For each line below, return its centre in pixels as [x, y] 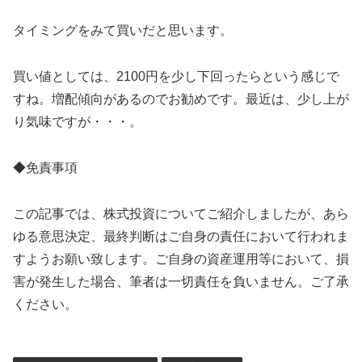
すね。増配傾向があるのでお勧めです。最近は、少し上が [181, 99]
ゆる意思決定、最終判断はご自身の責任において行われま [181, 236]
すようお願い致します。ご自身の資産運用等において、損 [181, 259]
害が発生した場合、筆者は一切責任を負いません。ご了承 [181, 281]
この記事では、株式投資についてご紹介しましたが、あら [181, 213]
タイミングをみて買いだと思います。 [123, 31]
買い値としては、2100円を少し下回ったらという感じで [176, 77]
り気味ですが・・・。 [78, 122]
